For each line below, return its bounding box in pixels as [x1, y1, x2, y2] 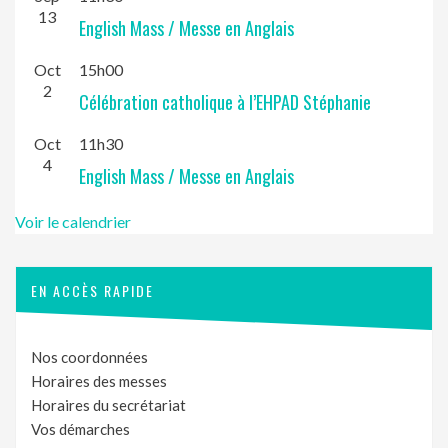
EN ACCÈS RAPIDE [31, 280, 154, 302]
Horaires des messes [31, 372, 167, 391]
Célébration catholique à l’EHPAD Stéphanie [79, 89, 371, 116]
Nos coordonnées [31, 348, 148, 367]
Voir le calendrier [15, 212, 131, 232]
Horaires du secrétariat [31, 396, 186, 415]
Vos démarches [31, 420, 130, 439]
